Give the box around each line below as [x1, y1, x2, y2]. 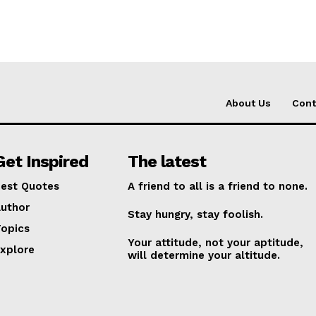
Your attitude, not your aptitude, [128, 236, 304, 249]
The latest [128, 152, 207, 171]
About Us [226, 97, 271, 109]
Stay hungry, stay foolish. [128, 208, 264, 221]
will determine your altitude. [128, 249, 281, 262]
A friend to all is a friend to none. [128, 180, 308, 193]
